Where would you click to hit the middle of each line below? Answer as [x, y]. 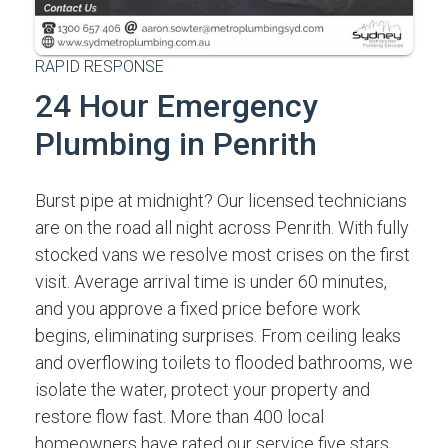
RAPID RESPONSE [99, 66]
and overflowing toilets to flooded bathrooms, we [224, 362]
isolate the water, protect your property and [202, 389]
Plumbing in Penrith [176, 144]
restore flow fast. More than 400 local [179, 416]
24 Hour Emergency [176, 106]
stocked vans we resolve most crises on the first [222, 254]
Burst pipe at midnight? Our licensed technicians [221, 200]
